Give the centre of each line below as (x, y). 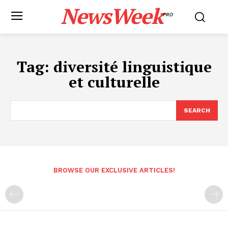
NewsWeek (111, 16)
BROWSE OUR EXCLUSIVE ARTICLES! (114, 170)
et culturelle (114, 82)
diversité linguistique (132, 67)
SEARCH (197, 110)
